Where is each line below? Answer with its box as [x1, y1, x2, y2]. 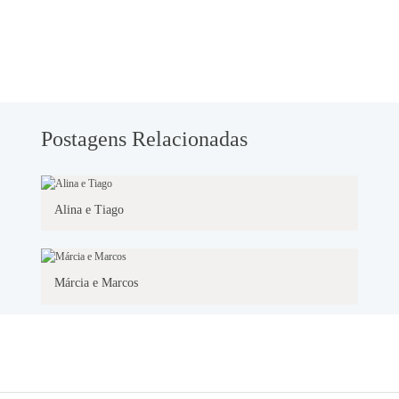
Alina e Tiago [54, 202, 125, 216]
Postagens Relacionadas [41, 126, 248, 151]
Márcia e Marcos [54, 276, 139, 290]
